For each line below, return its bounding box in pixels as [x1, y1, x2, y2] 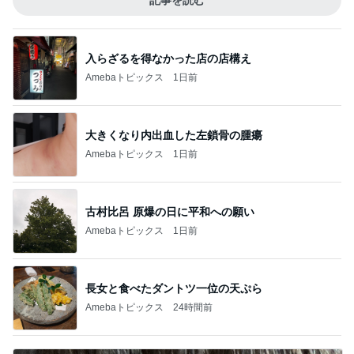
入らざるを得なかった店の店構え [85, 51, 251, 65]
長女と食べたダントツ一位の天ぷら [85, 281, 262, 295]
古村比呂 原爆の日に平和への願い [85, 205, 254, 218]
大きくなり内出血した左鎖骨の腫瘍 [85, 128, 262, 141]
